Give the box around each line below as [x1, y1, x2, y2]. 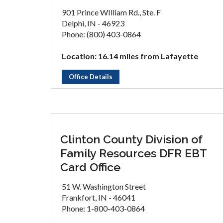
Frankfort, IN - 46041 [62, 193, 135, 202]
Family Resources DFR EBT [60, 146, 207, 160]
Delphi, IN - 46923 [62, 18, 124, 28]
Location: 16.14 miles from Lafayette [62, 51, 198, 61]
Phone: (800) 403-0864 [62, 29, 141, 39]
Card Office [60, 160, 120, 174]
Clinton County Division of [60, 132, 203, 146]
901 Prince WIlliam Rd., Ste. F [62, 7, 161, 17]
